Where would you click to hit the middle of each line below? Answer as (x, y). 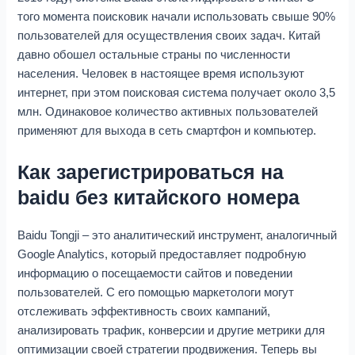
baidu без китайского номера (159, 197)
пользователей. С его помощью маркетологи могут (156, 292)
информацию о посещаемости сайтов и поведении (155, 273)
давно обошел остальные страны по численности (154, 55)
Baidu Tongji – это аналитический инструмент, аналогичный (177, 235)
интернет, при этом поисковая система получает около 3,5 (177, 93)
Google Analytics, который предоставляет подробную (162, 254)
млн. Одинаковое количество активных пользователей (168, 112)
